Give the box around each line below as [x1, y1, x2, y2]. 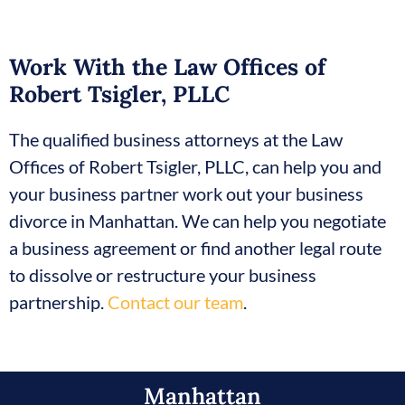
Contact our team [108, 291, 243, 314]
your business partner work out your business [9, 183, 363, 205]
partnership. [9, 291, 108, 314]
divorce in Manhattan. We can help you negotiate [9, 210, 386, 232]
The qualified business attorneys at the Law [9, 128, 343, 151]
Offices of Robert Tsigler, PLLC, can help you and [9, 155, 381, 178]
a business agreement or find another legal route [9, 237, 381, 259]
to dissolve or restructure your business [9, 264, 316, 287]
